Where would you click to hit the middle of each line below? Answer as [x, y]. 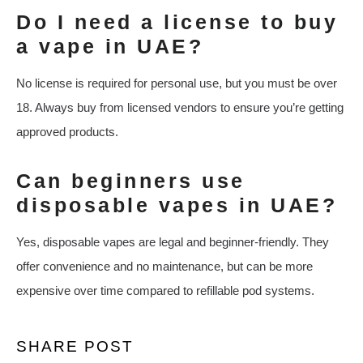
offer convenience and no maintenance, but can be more [164, 267]
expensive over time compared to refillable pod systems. [165, 291]
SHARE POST [75, 347]
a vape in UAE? [110, 47]
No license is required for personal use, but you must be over [177, 83]
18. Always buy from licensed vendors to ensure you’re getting [180, 108]
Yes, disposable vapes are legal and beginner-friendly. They [173, 242]
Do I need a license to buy [177, 22]
